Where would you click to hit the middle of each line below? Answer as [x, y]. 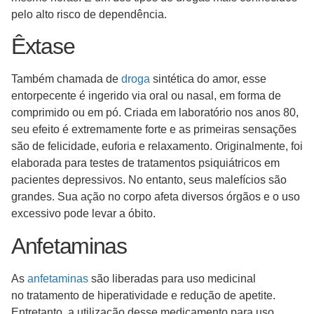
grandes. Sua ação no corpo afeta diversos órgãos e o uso [156, 197]
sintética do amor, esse [208, 79]
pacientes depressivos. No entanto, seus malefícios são [149, 180]
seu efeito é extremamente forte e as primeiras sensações [154, 130]
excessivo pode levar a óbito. [83, 214]
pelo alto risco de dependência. [89, 14]
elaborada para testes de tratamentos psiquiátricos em [145, 163]
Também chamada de [66, 79]
